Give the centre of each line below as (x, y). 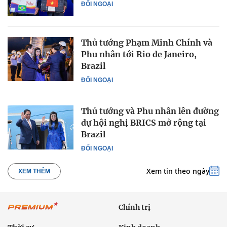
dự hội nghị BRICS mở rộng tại (144, 123)
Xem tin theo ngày (178, 171)
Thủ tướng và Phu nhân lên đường (150, 111)
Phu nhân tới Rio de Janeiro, (139, 54)
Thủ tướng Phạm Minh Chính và (147, 43)
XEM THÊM (34, 172)
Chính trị (135, 207)
